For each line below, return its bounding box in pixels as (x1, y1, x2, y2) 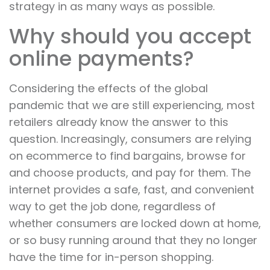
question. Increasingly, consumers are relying (9, 131, 251, 147)
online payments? (9, 44, 194, 74)
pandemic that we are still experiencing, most (9, 98, 255, 113)
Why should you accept (9, 22, 251, 51)
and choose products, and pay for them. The (9, 165, 251, 181)
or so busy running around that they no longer (9, 233, 257, 248)
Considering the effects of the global (9, 81, 208, 96)
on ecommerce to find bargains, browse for (9, 148, 246, 164)
